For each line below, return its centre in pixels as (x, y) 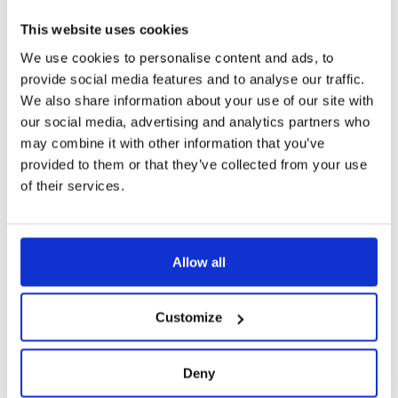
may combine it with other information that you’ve (173, 143)
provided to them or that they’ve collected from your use (194, 164)
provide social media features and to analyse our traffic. (193, 79)
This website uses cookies (105, 29)
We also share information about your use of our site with (197, 100)
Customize (189, 317)
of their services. (72, 185)
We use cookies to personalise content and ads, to (177, 57)
